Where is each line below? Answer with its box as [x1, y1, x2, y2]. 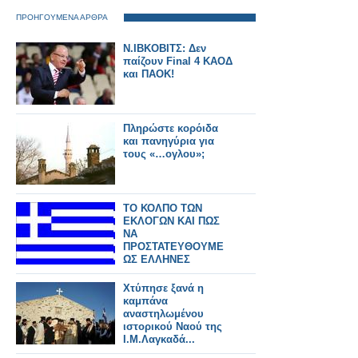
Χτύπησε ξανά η [123, 282, 204, 294]
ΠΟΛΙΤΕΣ [123, 266, 169, 278]
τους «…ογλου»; [123, 148, 205, 160]
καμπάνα [123, 295, 168, 307]
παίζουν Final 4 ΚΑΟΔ [123, 55, 233, 67]
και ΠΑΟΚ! [123, 68, 174, 80]
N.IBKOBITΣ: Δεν [123, 42, 206, 54]
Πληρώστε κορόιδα [123, 122, 218, 134]
